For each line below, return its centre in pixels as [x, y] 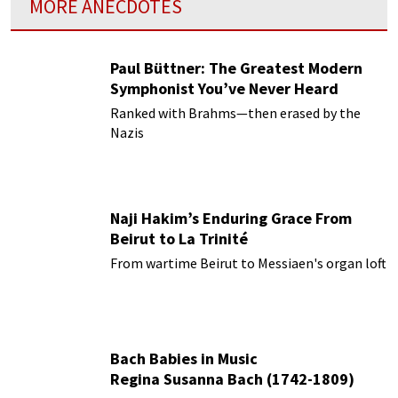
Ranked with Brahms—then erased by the [235, 112]
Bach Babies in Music [184, 358]
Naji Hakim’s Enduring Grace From [231, 218]
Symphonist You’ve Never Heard [224, 88]
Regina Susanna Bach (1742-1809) [232, 378]
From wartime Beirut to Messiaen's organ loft [248, 263]
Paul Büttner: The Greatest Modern [236, 68]
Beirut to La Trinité [179, 238]
